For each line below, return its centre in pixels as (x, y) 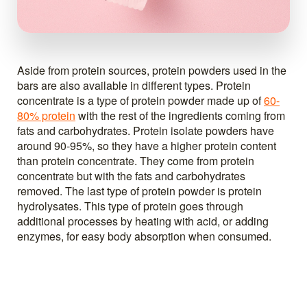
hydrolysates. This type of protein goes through (130, 206)
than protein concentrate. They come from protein (136, 160)
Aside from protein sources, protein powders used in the (152, 70)
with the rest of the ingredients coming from (180, 115)
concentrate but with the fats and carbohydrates (131, 175)
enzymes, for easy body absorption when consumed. (144, 236)
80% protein (46, 115)
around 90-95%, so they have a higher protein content (147, 145)
